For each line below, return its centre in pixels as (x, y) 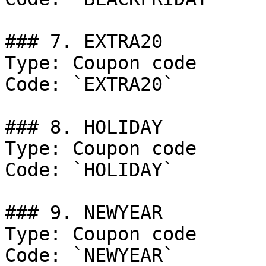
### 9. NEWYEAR (84, 213)
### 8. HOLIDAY (84, 127)
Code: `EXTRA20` (89, 84)
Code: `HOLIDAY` (89, 170)
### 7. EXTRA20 (84, 42)
